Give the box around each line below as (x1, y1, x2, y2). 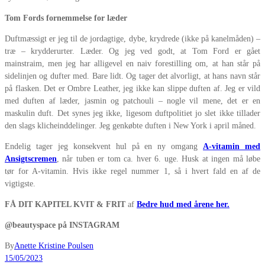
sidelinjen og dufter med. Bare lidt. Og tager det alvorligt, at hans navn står (5, 72, 260, 81)
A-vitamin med (203, 142, 261, 151)
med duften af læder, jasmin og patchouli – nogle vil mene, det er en (5, 96, 260, 106)
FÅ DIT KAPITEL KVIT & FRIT (5, 200, 128, 209)
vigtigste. (5, 179, 35, 189)
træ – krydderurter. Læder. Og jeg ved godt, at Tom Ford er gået (5, 47, 260, 56)
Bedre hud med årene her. (137, 200, 230, 209)
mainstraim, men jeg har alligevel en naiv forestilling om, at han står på (5, 59, 260, 69)
